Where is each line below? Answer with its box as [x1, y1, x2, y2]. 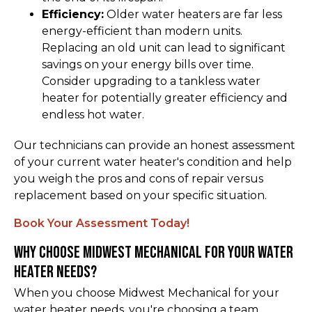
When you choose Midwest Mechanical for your [14, 286, 279, 299]
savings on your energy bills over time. [42, 57, 253, 71]
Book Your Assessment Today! [14, 216, 189, 230]
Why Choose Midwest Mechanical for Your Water [14, 242, 293, 263]
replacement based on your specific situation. [14, 188, 267, 202]
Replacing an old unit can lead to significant [42, 40, 286, 54]
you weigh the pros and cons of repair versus [14, 171, 263, 185]
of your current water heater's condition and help [14, 155, 292, 169]
